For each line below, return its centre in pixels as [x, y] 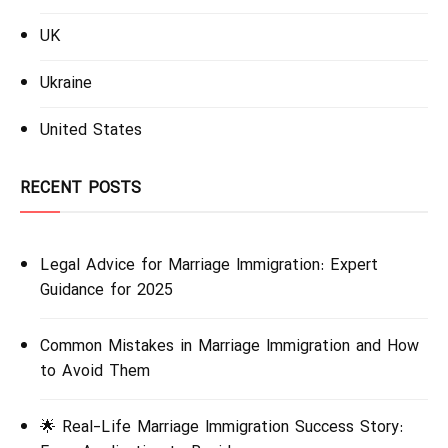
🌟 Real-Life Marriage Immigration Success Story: [221, 427]
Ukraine [66, 83]
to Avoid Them [95, 371]
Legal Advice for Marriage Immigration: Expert [209, 265]
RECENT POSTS [80, 188]
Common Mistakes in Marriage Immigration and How [229, 346]
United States [91, 130]
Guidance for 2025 [106, 290]
